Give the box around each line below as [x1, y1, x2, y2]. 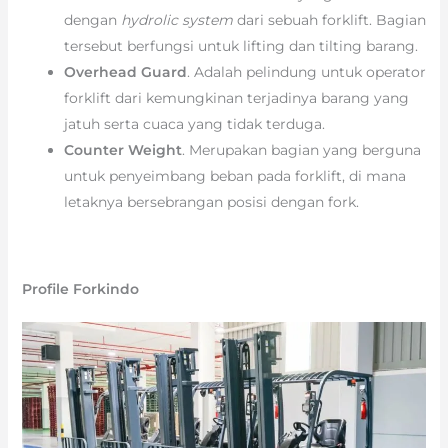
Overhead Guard [63, 62, 187, 81]
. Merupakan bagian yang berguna [181, 140, 421, 159]
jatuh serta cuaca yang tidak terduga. [63, 114, 325, 133]
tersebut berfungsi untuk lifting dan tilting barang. [63, 36, 418, 55]
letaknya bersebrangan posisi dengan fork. [63, 192, 359, 211]
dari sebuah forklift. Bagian [232, 10, 426, 29]
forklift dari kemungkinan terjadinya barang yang [63, 88, 409, 107]
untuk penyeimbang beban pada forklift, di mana [63, 166, 406, 185]
